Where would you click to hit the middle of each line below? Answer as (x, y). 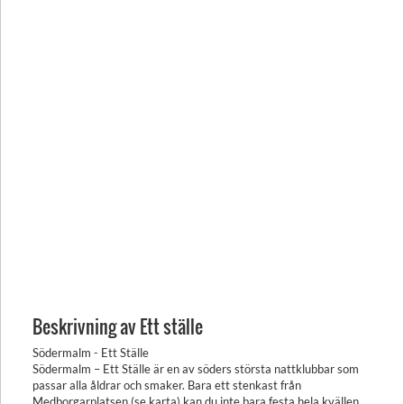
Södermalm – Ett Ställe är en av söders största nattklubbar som (196, 369)
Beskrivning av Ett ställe (118, 326)
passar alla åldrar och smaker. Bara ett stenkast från (167, 385)
